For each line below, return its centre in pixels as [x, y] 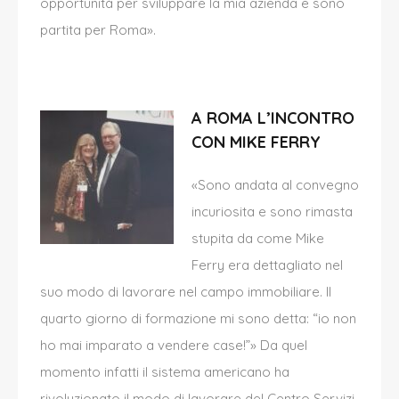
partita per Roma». [98, 30]
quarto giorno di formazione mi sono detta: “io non [198, 319]
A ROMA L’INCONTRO [273, 118]
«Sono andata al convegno [275, 185]
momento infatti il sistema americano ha [165, 372]
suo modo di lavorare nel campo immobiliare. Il [186, 292]
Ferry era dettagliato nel [267, 265]
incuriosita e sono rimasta [272, 212]
